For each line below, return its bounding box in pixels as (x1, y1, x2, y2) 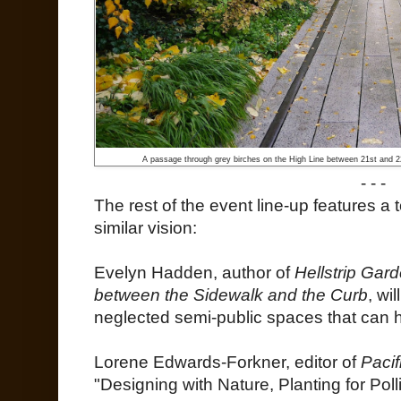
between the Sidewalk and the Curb (94, 286, 368, 305)
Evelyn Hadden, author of (94, 263, 294, 283)
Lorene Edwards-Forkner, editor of (94, 353, 361, 372)
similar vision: (94, 218, 197, 238)
